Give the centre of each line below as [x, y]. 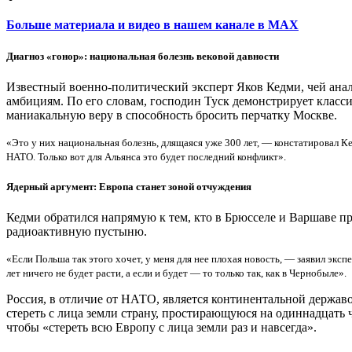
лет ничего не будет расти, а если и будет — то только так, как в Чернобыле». [176, 274]
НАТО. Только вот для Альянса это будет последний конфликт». [146, 157]
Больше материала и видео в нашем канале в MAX [152, 25]
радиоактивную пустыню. [77, 232]
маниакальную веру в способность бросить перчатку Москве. [172, 115]
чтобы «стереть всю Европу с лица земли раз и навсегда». [161, 328]
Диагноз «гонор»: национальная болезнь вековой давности [143, 56]
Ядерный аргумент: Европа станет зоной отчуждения [129, 186]
